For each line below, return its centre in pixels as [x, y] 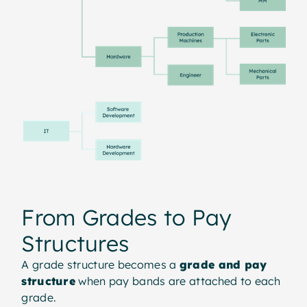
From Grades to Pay [127, 217]
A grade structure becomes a [100, 264]
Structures [75, 243]
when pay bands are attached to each [178, 281]
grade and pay [223, 264]
